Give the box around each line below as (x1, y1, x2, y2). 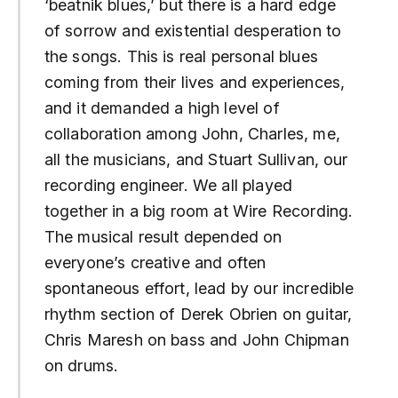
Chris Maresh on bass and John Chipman (44, 330, 349, 350)
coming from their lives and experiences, (44, 73, 346, 92)
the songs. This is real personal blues (44, 47, 318, 67)
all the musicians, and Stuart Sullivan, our (44, 150, 348, 170)
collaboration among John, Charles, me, (44, 124, 340, 144)
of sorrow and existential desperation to (44, 21, 342, 41)
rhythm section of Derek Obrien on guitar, (44, 305, 353, 324)
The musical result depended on (44, 227, 283, 247)
